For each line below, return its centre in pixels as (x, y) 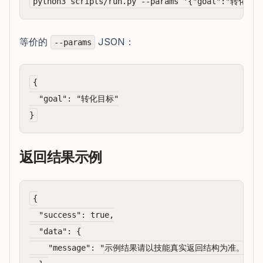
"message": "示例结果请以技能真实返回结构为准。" (139, 248)
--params (73, 42)
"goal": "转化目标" (74, 99)
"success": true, (72, 215)
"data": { (55, 231)
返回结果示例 (61, 156)
